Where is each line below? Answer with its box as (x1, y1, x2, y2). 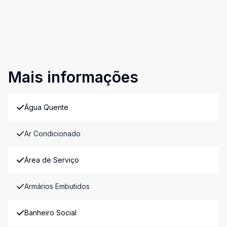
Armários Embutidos (24, 182, 90, 191)
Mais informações (8, 68, 138, 86)
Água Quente (24, 103, 68, 111)
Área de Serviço (24, 156, 79, 164)
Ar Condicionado (24, 129, 81, 138)
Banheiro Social (24, 208, 77, 217)
